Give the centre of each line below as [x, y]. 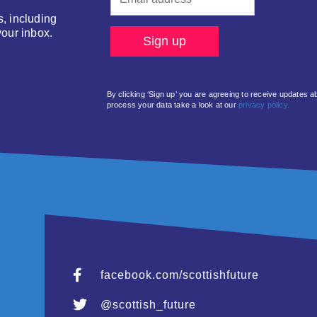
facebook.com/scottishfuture [179, 275]
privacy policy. [264, 104]
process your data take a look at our [173, 104]
